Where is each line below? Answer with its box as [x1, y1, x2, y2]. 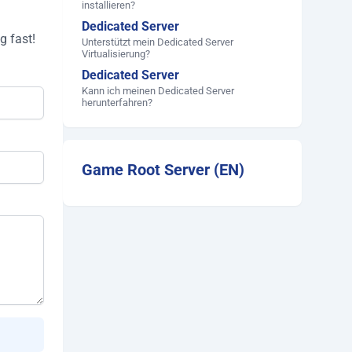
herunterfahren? [82, 96, 152, 108]
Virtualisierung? [82, 47, 150, 60]
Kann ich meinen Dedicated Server [82, 84, 234, 97]
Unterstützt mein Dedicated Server [82, 35, 233, 48]
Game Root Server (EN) [82, 159, 244, 179]
